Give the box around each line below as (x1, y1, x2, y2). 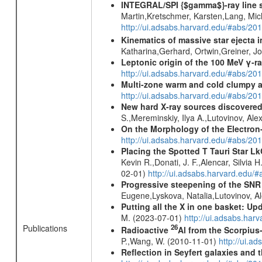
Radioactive (120, 224, 171, 236)
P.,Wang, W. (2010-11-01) (120, 235, 219, 247)
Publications (22, 222, 67, 234)
